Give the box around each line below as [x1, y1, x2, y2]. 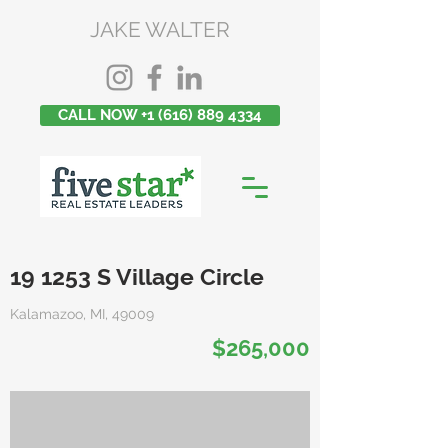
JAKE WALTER [90, 17, 230, 42]
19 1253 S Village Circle [10, 263, 264, 290]
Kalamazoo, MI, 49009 [10, 306, 154, 322]
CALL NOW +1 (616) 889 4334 [58, 106, 262, 124]
